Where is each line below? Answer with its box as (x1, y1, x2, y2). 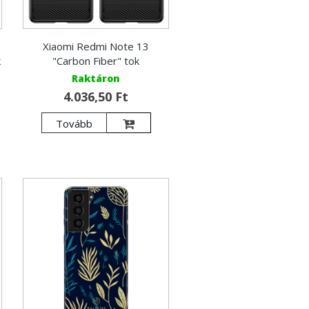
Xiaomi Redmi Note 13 (43, 39, 150, 54)
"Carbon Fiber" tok (52, 54, 140, 68)
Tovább (56, 117, 92, 131)
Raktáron (72, 72, 121, 86)
